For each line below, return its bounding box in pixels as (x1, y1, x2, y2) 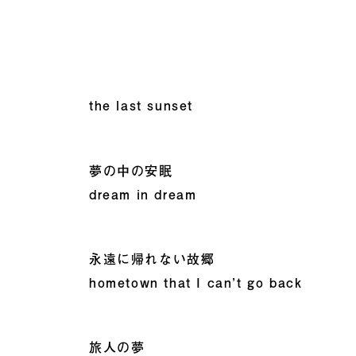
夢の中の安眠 (89, 160, 173, 180)
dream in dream (89, 184, 197, 204)
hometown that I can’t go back (89, 272, 303, 292)
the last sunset (89, 95, 193, 116)
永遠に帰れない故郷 (89, 248, 215, 269)
